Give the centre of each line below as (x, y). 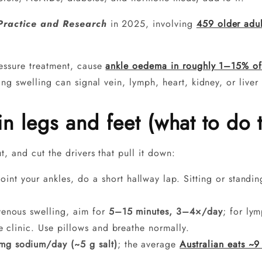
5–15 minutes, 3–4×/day (166, 211)
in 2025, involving (151, 23)
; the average (149, 244)
